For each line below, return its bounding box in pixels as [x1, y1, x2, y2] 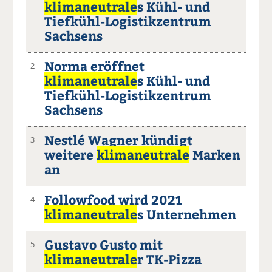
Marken [189, 145, 241, 163]
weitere [44, 145, 97, 163]
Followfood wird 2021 [44, 190, 183, 208]
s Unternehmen [137, 205, 237, 223]
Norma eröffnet [44, 56, 145, 75]
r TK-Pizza [137, 250, 202, 268]
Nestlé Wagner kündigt [44, 131, 193, 149]
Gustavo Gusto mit [44, 235, 163, 253]
